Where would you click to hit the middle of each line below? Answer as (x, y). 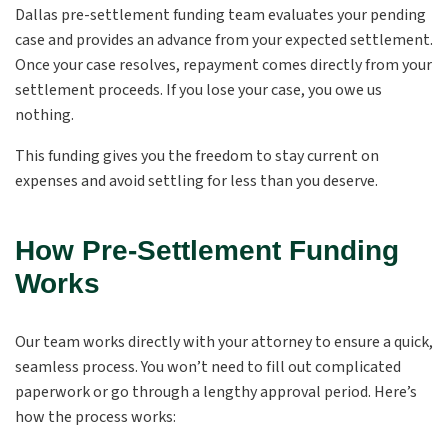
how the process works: (95, 417)
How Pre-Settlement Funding (207, 250)
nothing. (44, 115)
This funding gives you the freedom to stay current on (197, 156)
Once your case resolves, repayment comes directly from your (223, 65)
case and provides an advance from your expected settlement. (224, 40)
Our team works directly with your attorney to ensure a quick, (224, 342)
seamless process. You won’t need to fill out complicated (208, 367)
